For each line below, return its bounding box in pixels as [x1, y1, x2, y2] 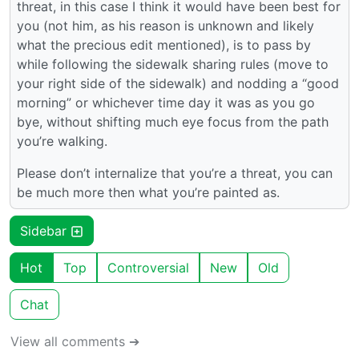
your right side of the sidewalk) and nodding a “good [17, 75, 339, 92]
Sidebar [20, 223, 71, 240]
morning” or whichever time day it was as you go [17, 95, 315, 111]
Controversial [107, 260, 189, 276]
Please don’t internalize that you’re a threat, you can [17, 165, 333, 182]
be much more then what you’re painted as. [17, 184, 280, 201]
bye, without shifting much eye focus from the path [17, 114, 329, 131]
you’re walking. [17, 133, 107, 150]
